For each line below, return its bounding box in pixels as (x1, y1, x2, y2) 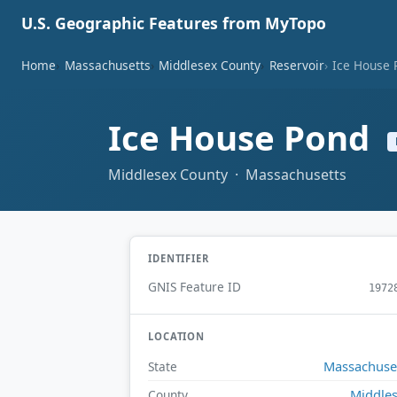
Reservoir (269, 56, 324, 74)
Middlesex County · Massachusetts (108, 164, 346, 184)
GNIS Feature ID (148, 278, 241, 296)
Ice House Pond (108, 114, 378, 161)
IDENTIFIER (148, 251, 209, 265)
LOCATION (148, 330, 206, 344)
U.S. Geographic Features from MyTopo (21, 12, 326, 34)
